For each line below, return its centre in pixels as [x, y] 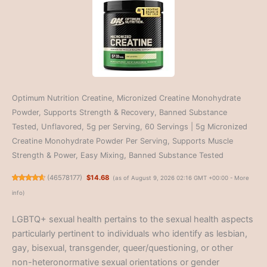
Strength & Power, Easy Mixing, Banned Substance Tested [118, 155]
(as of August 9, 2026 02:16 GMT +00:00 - [173, 178]
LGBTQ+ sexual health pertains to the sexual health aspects [133, 220]
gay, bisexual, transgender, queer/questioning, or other [122, 248]
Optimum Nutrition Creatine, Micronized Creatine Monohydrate [126, 98]
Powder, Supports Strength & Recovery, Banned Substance [119, 112]
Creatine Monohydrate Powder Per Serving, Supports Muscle [122, 141]
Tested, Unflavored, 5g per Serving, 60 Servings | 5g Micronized [130, 126]
